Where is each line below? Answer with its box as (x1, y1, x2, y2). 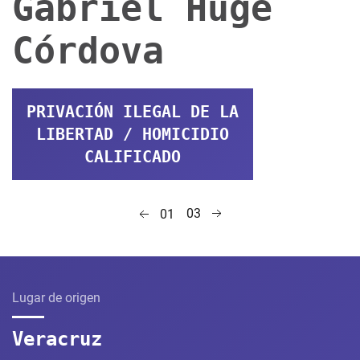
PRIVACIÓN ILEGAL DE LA (27, 102, 239, 121)
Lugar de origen (12, 289, 100, 305)
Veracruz (12, 327, 102, 350)
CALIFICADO (84, 147, 181, 166)
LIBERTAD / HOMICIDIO (36, 125, 229, 144)
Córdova (12, 30, 164, 72)
